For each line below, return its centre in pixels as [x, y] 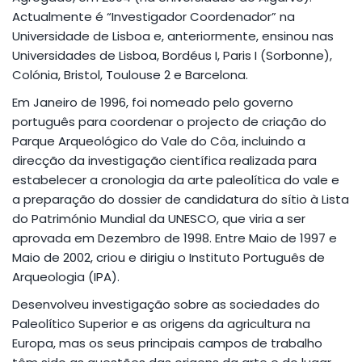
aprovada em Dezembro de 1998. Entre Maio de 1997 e [175, 238]
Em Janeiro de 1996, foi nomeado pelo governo [153, 102]
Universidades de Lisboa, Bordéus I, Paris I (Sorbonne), [172, 55]
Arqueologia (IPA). [66, 276]
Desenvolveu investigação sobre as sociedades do [166, 304]
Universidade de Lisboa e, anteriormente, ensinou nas [173, 36]
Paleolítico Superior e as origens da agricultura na [161, 323]
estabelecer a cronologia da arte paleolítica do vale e [176, 179]
